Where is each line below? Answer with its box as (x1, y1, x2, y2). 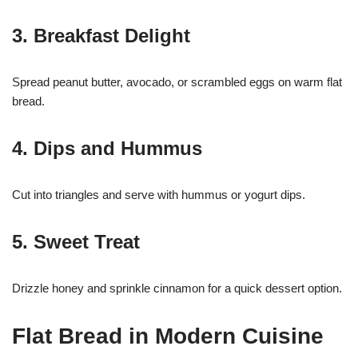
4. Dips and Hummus (12, 137, 202, 159)
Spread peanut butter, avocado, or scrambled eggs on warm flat (12, 74, 342, 89)
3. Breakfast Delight (12, 24, 190, 46)
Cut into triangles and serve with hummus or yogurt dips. (12, 187, 305, 201)
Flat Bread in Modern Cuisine (12, 323, 324, 348)
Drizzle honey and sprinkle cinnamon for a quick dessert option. (12, 280, 342, 295)
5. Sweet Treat (12, 230, 140, 253)
